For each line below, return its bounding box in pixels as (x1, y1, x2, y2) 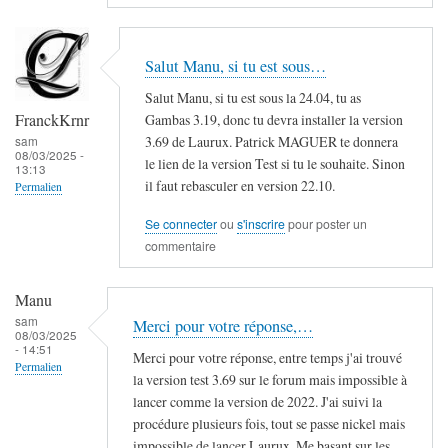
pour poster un (285, 215, 367, 234)
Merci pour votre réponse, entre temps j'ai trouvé (133, 347, 402, 367)
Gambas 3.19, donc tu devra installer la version (145, 109, 403, 129)
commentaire (145, 237, 216, 256)
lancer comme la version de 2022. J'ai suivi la (133, 391, 382, 411)
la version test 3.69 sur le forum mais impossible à (133, 369, 407, 389)
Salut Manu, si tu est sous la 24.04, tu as (145, 87, 361, 107)
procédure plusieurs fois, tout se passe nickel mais (133, 413, 405, 433)
